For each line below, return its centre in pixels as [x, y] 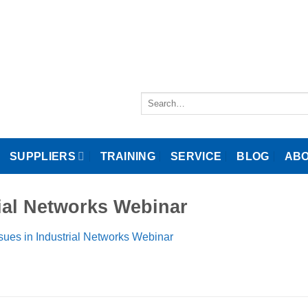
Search [154, 97]
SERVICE [196, 156]
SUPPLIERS [43, 156]
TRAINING [128, 156]
